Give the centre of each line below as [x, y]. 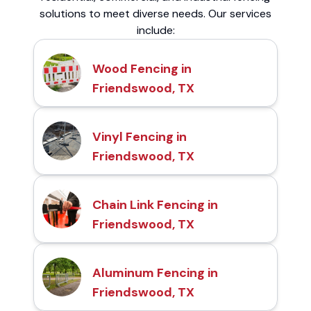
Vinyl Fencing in [140, 136]
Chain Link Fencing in [155, 204]
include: [155, 30]
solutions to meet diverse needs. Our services [155, 13]
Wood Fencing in [142, 68]
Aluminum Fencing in [155, 272]
